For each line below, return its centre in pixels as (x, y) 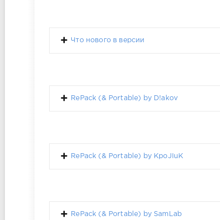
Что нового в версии (108, 41)
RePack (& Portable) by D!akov (124, 98)
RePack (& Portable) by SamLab (126, 214)
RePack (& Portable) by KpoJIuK (127, 156)
